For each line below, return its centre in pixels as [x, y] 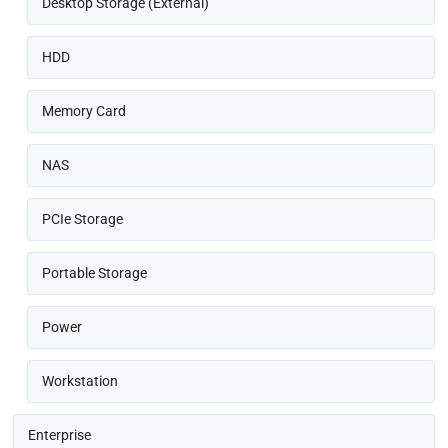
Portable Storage [95, 272]
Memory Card [84, 110]
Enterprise [60, 434]
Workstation [80, 380]
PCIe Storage [83, 218]
